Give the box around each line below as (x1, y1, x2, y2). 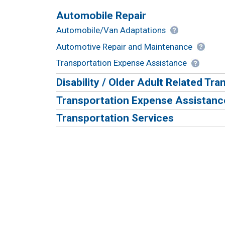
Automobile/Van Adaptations (56, 25, 166, 35)
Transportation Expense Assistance (56, 58, 187, 68)
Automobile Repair (56, 9, 146, 22)
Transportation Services (56, 111, 174, 125)
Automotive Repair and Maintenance (56, 41, 192, 52)
